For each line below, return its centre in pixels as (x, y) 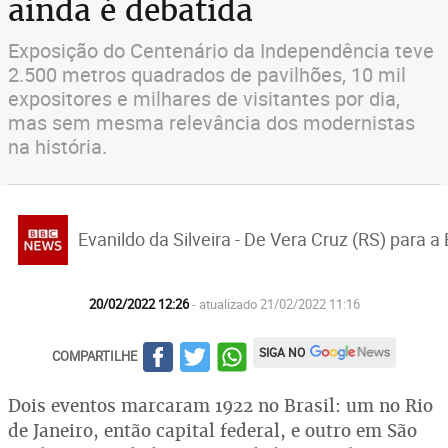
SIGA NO (282, 352)
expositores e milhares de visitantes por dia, (204, 98)
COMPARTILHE (94, 355)
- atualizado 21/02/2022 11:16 (275, 304)
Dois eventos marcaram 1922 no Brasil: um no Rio (220, 405)
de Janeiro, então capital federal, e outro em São (212, 430)
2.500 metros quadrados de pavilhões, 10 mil (207, 74)
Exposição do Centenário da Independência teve (221, 50)
